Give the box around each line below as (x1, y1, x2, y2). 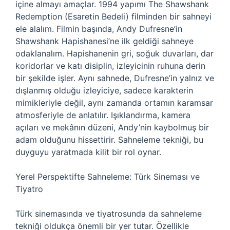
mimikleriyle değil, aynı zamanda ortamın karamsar (15, 98, 213, 108)
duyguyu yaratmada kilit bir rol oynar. (15, 147, 161, 157)
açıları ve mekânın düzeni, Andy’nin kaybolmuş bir (15, 122, 209, 132)
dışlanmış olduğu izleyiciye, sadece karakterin (15, 85, 193, 95)
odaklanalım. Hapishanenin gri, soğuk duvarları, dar (15, 48, 214, 59)
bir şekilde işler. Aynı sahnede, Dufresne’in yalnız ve (15, 73, 214, 83)
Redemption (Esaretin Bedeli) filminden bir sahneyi (15, 11, 212, 22)
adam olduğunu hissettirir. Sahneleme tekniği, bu (15, 135, 203, 145)
